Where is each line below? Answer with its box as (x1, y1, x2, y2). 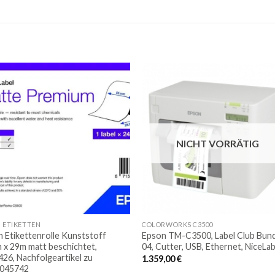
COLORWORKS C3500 (142, 220, 214, 229)
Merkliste (88, 122, 121, 131)
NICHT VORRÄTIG (176, 137, 260, 150)
